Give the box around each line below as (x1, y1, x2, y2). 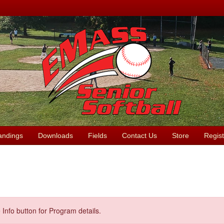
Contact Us (121, 131, 157, 139)
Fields (87, 131, 107, 139)
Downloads (37, 131, 73, 139)
